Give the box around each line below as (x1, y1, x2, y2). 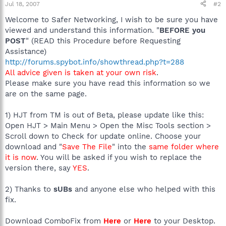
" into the (112, 142, 149, 151)
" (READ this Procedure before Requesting (26, 36, 181, 45)
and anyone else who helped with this (75, 184, 215, 194)
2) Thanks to (5, 184, 53, 194)
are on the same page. (5, 89, 87, 98)
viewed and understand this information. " (5, 25, 159, 35)
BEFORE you (159, 25, 205, 35)
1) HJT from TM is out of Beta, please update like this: (5, 110, 204, 120)
